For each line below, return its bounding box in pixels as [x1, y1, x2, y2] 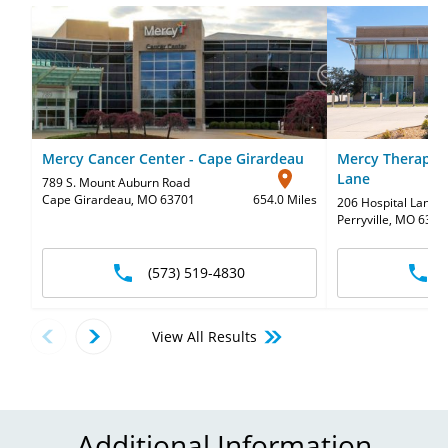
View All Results [152, 327, 257, 346]
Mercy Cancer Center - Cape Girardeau [42, 149, 304, 168]
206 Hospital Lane [337, 194, 437, 211]
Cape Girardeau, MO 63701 [42, 191, 195, 208]
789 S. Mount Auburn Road [42, 174, 190, 191]
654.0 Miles [253, 191, 317, 208]
